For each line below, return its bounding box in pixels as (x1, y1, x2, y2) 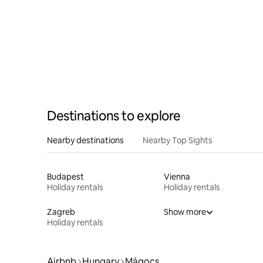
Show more (163, 206, 206, 217)
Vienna (163, 171, 190, 182)
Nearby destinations (47, 134, 124, 146)
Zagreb (47, 206, 75, 217)
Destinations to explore (47, 107, 181, 124)
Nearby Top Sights (143, 134, 213, 146)
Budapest (47, 171, 84, 182)
